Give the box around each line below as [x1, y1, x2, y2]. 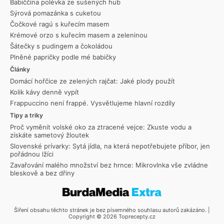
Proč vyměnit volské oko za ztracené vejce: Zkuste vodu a [10, 122, 191, 131]
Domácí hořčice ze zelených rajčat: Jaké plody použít [10, 76, 175, 85]
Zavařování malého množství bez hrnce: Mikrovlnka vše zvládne [10, 160, 208, 169]
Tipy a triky [10, 111, 43, 119]
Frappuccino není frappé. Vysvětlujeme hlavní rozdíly [10, 98, 175, 107]
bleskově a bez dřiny [10, 168, 74, 177]
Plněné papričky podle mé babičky [10, 52, 116, 61]
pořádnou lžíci [10, 149, 53, 158]
